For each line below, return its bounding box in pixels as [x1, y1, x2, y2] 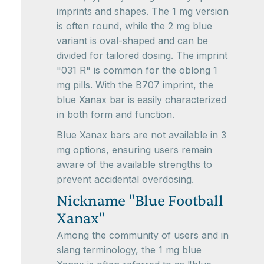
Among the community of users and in [57, 229, 229, 241]
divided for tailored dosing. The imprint [57, 49, 227, 61]
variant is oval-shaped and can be [57, 35, 208, 47]
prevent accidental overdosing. [57, 173, 194, 185]
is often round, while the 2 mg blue [57, 20, 212, 32]
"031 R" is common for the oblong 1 [57, 64, 217, 76]
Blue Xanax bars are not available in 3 [57, 129, 226, 141]
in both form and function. [57, 108, 174, 120]
